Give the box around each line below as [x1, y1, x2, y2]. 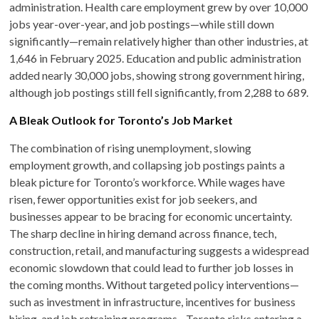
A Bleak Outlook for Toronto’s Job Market [9, 113, 234, 127]
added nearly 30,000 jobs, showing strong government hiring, [9, 68, 305, 82]
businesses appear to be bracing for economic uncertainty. [9, 209, 293, 223]
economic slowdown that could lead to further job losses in [9, 260, 294, 274]
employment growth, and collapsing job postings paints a [9, 157, 286, 172]
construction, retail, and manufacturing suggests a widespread [9, 243, 310, 257]
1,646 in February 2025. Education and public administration [9, 51, 302, 65]
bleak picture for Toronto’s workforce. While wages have [9, 174, 286, 189]
